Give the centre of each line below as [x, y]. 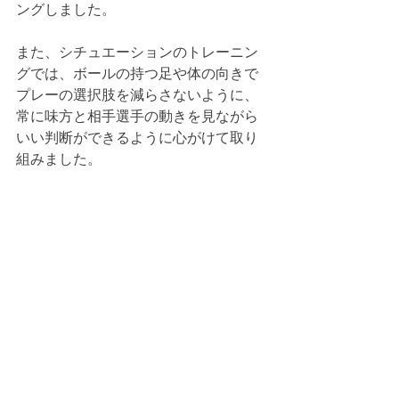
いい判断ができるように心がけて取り [137, 138]
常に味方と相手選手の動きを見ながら [137, 116]
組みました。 [59, 159]
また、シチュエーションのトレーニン [137, 52]
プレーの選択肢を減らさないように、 [137, 95]
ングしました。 [66, 9]
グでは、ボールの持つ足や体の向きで [137, 73]
